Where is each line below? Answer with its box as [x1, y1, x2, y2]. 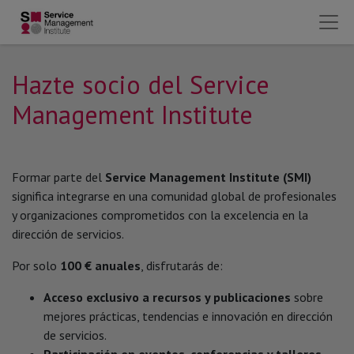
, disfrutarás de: [141, 258, 223, 273]
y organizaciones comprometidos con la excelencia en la [12, 207, 308, 223]
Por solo [12, 258, 60, 273]
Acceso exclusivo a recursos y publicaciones [43, 289, 291, 305]
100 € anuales [60, 258, 141, 273]
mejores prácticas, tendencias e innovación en [43, 308, 287, 324]
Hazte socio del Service [12, 68, 269, 101]
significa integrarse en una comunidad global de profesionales [12, 188, 337, 204]
